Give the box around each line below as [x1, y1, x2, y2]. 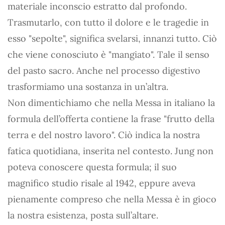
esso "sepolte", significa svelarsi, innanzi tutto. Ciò [8, 33, 217, 44]
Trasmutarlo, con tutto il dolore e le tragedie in [8, 17, 209, 28]
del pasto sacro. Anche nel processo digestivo [8, 65, 200, 76]
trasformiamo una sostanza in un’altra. [8, 81, 168, 92]
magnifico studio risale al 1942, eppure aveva [8, 177, 195, 189]
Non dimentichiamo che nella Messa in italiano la [8, 97, 215, 108]
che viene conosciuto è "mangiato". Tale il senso [8, 49, 209, 60]
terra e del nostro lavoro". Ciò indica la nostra [8, 129, 200, 141]
